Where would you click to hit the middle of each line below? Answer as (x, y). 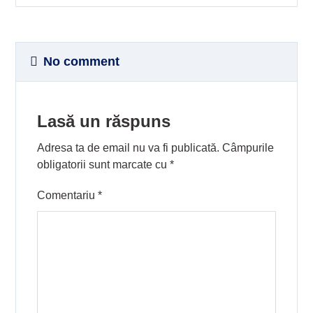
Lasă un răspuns (104, 121)
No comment (82, 61)
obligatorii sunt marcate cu (104, 164)
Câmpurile (248, 147)
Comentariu (68, 195)
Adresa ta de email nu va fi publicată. (129, 147)
